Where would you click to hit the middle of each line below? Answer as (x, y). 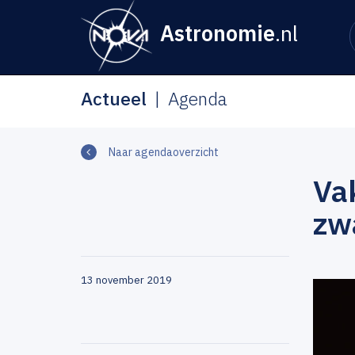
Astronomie (218, 33)
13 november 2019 (126, 280)
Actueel (114, 98)
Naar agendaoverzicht (164, 152)
